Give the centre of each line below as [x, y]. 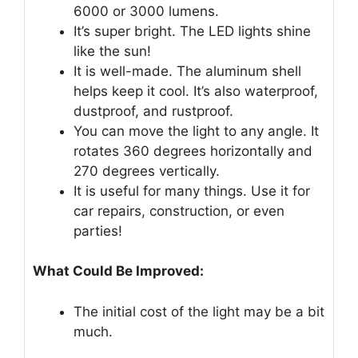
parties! [98, 231]
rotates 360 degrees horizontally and [193, 151]
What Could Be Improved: [118, 271]
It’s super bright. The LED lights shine [192, 31]
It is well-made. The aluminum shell [187, 71]
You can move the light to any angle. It [196, 131]
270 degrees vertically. [147, 171]
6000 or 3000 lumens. [146, 11]
